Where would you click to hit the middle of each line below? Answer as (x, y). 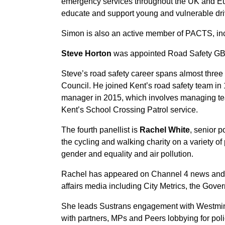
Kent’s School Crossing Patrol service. (130, 110)
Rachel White (165, 130)
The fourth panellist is (100, 130)
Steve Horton (86, 53)
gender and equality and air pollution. (127, 154)
